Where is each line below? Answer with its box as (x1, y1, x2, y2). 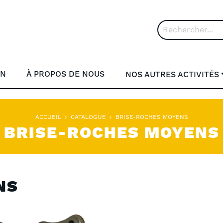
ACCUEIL (35, 113, 63, 121)
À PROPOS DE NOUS (26, 69, 105, 79)
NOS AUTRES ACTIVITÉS (125, 70, 219, 80)
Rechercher (156, 36, 201, 46)
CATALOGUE (70, 113, 108, 121)
